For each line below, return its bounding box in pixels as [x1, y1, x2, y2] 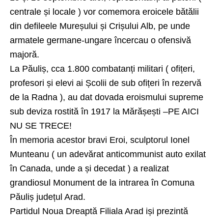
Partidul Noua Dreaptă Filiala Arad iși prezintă [10, 206, 188, 216]
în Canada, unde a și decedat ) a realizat [10, 164, 169, 173]
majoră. [10, 50, 39, 59]
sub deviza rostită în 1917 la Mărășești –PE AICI [10, 107, 199, 116]
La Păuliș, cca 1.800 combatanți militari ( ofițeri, [10, 64, 195, 74]
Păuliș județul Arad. [10, 192, 85, 202]
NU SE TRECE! [10, 121, 72, 131]
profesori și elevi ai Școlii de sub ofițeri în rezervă [10, 78, 201, 88]
